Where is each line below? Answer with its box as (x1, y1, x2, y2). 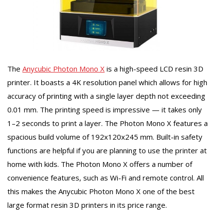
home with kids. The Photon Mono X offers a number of (7, 159, 192, 169)
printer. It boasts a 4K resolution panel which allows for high (7, 77, 207, 88)
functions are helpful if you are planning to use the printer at (7, 145, 207, 156)
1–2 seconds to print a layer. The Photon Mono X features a (7, 118, 208, 128)
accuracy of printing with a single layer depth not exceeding (7, 91, 205, 101)
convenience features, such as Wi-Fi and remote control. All (7, 173, 204, 183)
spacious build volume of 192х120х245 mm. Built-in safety (7, 132, 202, 142)
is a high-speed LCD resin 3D (105, 64, 203, 74)
